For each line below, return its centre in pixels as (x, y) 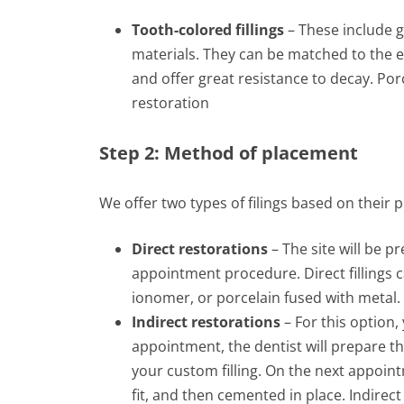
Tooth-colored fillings (208, 29)
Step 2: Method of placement (229, 152)
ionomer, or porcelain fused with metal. (266, 297)
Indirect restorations (207, 321)
